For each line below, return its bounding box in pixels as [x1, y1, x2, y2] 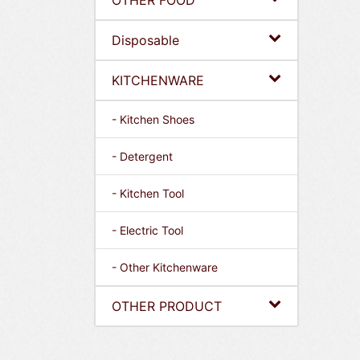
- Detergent [112, 149, 173, 163]
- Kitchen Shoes [112, 112, 194, 126]
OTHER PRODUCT [112, 298, 222, 314]
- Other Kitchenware [112, 260, 218, 274]
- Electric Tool [112, 223, 183, 237]
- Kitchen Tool [112, 186, 184, 200]
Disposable [112, 32, 179, 48]
